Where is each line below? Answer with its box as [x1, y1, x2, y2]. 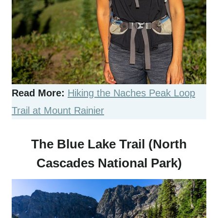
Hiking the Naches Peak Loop [68, 88, 195, 99]
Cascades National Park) [36, 156, 182, 171]
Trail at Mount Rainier [12, 105, 104, 116]
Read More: [12, 88, 65, 99]
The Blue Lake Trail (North [31, 137, 187, 152]
